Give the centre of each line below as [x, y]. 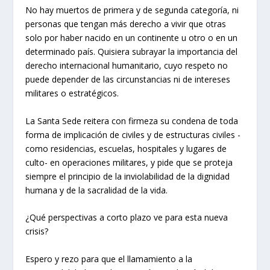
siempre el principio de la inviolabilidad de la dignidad [128, 176]
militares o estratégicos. [72, 93]
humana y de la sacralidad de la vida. [97, 190]
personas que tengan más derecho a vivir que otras [126, 24]
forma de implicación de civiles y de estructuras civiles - [133, 134]
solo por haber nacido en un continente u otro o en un [132, 38]
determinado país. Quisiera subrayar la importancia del [132, 52]
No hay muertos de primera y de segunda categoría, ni [132, 10]
